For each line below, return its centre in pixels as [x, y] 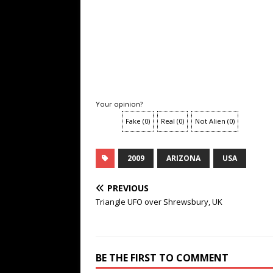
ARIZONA [183, 158]
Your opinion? [119, 104]
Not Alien [210, 121]
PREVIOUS [128, 188]
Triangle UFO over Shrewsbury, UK [159, 202]
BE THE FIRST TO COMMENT [162, 258]
